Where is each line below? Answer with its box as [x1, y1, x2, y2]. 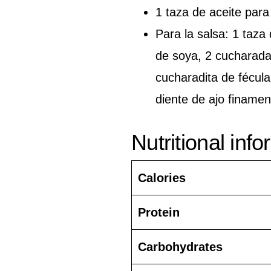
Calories [138, 171, 186, 184]
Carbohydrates [138, 240, 223, 253]
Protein [138, 205, 180, 219]
